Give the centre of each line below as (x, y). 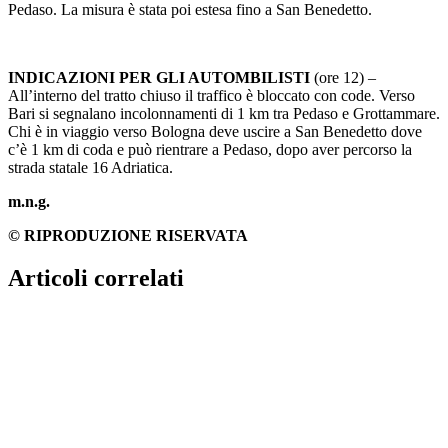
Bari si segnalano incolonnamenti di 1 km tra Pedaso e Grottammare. (224, 113)
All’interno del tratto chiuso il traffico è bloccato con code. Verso (211, 95)
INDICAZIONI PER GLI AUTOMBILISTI (159, 77)
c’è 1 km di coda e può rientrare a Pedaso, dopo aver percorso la (210, 149)
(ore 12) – (345, 77)
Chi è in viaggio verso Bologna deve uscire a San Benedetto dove (215, 131)
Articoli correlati (96, 277)
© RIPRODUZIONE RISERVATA (128, 235)
